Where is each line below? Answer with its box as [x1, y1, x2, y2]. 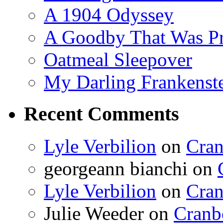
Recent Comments [24, 103, 179, 125]
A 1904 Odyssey [44, 3, 174, 25]
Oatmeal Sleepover [44, 48, 192, 70]
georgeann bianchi [44, 158, 188, 179]
